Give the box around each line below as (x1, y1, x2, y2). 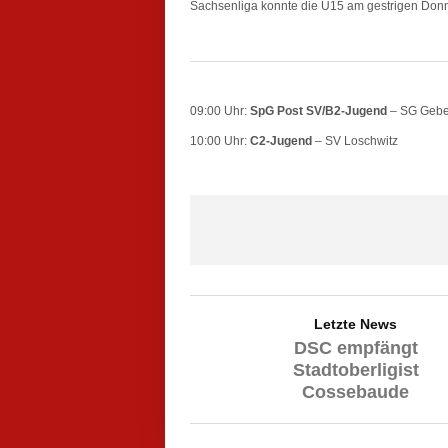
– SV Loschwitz (312, 133, 398, 148)
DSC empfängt (293, 337, 418, 358)
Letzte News (314, 315, 397, 332)
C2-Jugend (250, 133, 312, 148)
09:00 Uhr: (190, 103, 250, 118)
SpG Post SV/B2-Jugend (250, 103, 387, 118)
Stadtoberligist (292, 359, 419, 380)
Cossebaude (302, 381, 409, 402)
